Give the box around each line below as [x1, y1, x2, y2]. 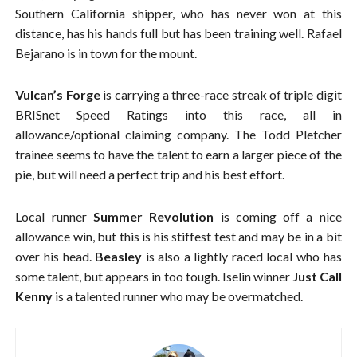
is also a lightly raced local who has [142, 248, 342, 264]
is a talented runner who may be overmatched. [53, 288, 304, 304]
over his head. [15, 248, 96, 264]
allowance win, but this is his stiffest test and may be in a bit [15, 228, 342, 244]
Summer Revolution [93, 208, 214, 224]
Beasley [95, 248, 143, 264]
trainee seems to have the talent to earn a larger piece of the [15, 147, 342, 163]
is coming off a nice [214, 208, 342, 224]
